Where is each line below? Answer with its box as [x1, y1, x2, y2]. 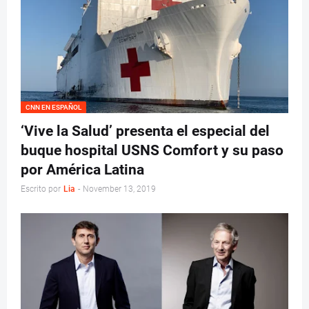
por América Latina [21, 161, 144, 179]
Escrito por [21, 184, 61, 195]
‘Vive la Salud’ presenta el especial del [21, 123, 270, 140]
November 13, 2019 [83, 184, 156, 195]
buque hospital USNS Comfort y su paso [21, 142, 283, 159]
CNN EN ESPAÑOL [26, 103, 81, 112]
